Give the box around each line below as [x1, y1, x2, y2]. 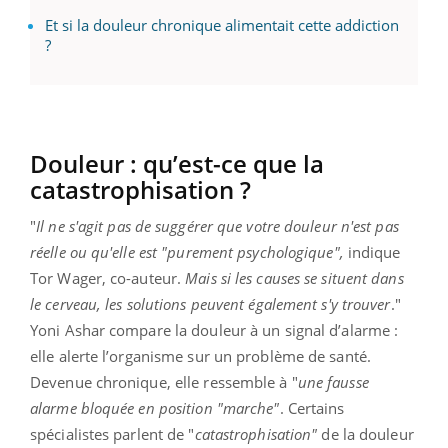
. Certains [279, 398, 345, 419]
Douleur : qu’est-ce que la [30, 147, 324, 181]
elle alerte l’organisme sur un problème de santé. [30, 346, 371, 367]
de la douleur [317, 424, 414, 445]
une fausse [297, 372, 369, 393]
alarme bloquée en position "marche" [30, 398, 280, 419]
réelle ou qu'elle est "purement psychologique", [30, 242, 344, 263]
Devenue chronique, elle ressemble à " [30, 372, 298, 393]
